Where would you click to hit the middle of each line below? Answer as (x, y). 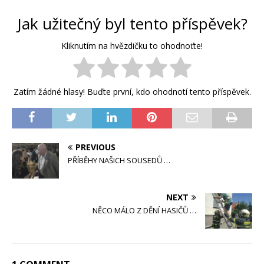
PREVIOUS (95, 147)
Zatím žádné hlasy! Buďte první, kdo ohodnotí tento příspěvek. (132, 92)
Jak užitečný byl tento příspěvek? (132, 24)
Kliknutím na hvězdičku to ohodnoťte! (132, 46)
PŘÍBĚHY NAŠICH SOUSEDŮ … (119, 161)
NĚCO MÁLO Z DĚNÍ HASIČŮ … (144, 211)
